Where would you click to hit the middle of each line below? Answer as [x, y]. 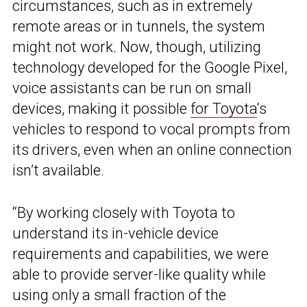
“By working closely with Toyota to [124, 212]
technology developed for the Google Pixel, [150, 67]
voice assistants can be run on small [132, 88]
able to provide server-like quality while [139, 274]
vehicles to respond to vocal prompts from [151, 129]
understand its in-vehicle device [115, 233]
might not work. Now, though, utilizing [137, 47]
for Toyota [224, 108]
